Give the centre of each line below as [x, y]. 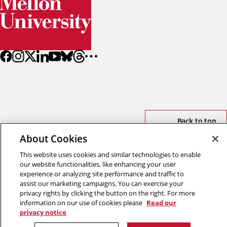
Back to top [197, 121]
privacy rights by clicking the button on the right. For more [107, 193]
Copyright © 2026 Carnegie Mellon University [113, 150]
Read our [161, 203]
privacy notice [43, 212]
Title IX [50, 162]
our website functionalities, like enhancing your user [98, 164]
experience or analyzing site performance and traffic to [102, 174]
